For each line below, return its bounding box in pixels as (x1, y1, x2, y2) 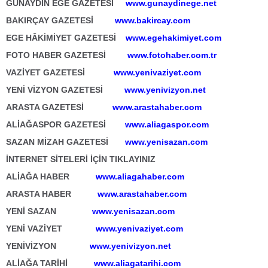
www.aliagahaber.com (96, 172, 184, 181)
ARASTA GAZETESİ (6, 102, 112, 112)
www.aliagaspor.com (125, 120, 209, 129)
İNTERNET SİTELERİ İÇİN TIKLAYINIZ (6, 154, 156, 164)
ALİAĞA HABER (6, 172, 96, 181)
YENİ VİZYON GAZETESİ (6, 85, 122, 95)
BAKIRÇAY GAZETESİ (6, 16, 115, 25)
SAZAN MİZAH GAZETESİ (6, 137, 123, 147)
